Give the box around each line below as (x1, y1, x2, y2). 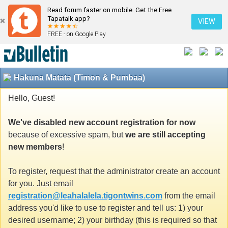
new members (8, 142, 62, 151)
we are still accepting (125, 130, 206, 139)
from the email (162, 191, 215, 200)
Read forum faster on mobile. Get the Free (47, 6, 172, 14)
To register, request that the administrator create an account (8, 166, 220, 176)
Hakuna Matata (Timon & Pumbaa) (14, 73, 145, 82)
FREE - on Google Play (47, 31, 106, 38)
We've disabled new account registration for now (8, 118, 195, 127)
